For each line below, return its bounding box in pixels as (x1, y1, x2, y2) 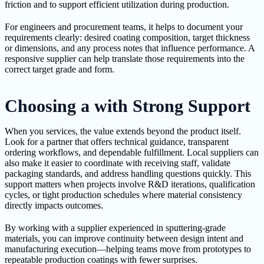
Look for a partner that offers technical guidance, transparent (5, 137, 229, 147)
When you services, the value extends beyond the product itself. (5, 126, 241, 137)
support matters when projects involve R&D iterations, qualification (5, 179, 255, 190)
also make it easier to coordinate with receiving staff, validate (5, 158, 230, 169)
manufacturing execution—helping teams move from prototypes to (5, 244, 251, 255)
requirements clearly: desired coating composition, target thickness (5, 32, 250, 43)
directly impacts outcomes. (5, 200, 103, 211)
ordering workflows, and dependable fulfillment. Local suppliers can (5, 147, 259, 158)
